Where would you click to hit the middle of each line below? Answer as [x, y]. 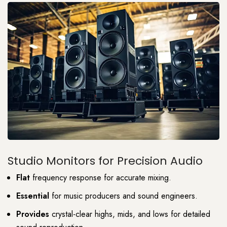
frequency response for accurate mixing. [101, 177]
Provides [33, 214]
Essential [33, 196]
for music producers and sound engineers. [123, 196]
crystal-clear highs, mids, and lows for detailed [130, 214]
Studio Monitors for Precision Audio [105, 161]
